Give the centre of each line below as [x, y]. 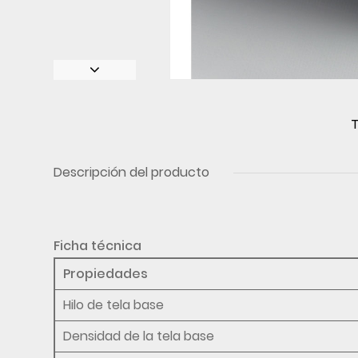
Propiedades [106, 273]
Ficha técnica [98, 245]
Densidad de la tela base [139, 336]
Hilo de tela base [114, 304]
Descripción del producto [132, 172]
